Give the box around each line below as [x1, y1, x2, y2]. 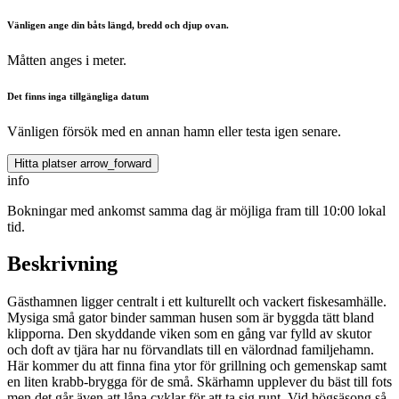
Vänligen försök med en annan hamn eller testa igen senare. [7, 123, 341, 139]
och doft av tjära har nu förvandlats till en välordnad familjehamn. [7, 342, 374, 358]
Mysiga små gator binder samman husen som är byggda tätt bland [7, 310, 374, 326]
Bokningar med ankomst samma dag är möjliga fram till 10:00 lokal [7, 202, 386, 218]
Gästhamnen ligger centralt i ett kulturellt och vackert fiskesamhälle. [7, 294, 387, 310]
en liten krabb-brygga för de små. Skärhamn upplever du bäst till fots [7, 374, 392, 390]
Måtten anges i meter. [7, 52, 126, 68]
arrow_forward [80, 156, 151, 170]
